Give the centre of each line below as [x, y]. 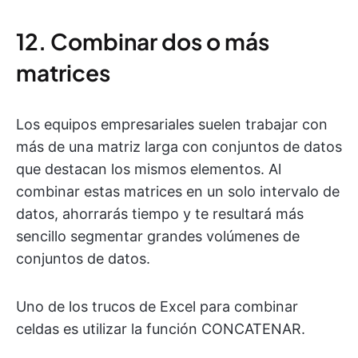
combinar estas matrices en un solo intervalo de [178, 191]
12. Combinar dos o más [143, 41]
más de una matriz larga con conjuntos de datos [179, 146]
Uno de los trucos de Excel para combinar [157, 306]
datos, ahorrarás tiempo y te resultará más [160, 213]
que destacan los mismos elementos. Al [149, 169]
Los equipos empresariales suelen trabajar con [172, 124]
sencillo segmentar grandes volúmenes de [158, 236]
